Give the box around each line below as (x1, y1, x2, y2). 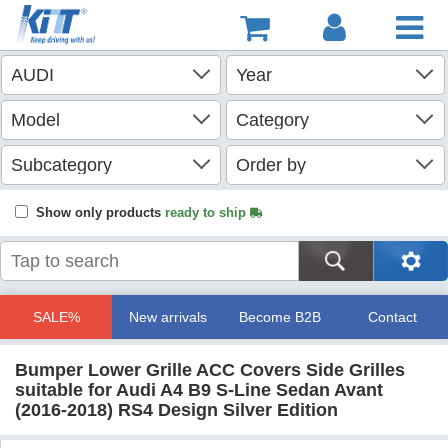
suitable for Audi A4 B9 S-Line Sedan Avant (15, 380, 383, 400)
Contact (367, 309, 417, 325)
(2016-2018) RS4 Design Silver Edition (15, 400, 338, 420)
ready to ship (165, 205, 250, 220)
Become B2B (239, 309, 321, 325)
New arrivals (129, 309, 207, 325)
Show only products (36, 205, 165, 220)
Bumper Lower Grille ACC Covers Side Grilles (15, 360, 405, 380)
